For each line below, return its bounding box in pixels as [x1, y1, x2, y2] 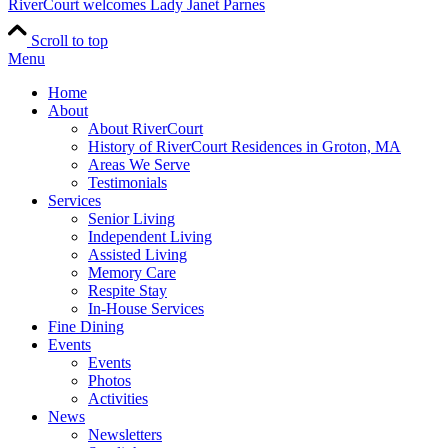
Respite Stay [88, 281, 167, 299]
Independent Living [88, 227, 212, 245]
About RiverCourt [88, 119, 203, 137]
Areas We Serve [88, 155, 190, 173]
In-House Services [88, 299, 204, 317]
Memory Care [88, 263, 176, 281]
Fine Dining [48, 317, 124, 335]
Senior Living [88, 209, 175, 227]
